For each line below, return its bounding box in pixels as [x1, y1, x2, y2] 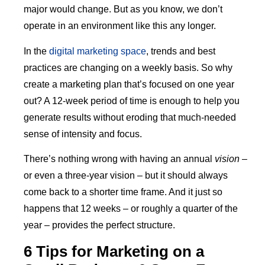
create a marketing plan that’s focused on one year [24, 79, 234, 89]
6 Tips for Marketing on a [24, 242, 204, 260]
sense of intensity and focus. [24, 128, 142, 139]
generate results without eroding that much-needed [24, 112, 236, 122]
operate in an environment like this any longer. [24, 21, 216, 31]
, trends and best [146, 46, 215, 56]
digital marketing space [49, 46, 146, 56]
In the [24, 46, 49, 56]
